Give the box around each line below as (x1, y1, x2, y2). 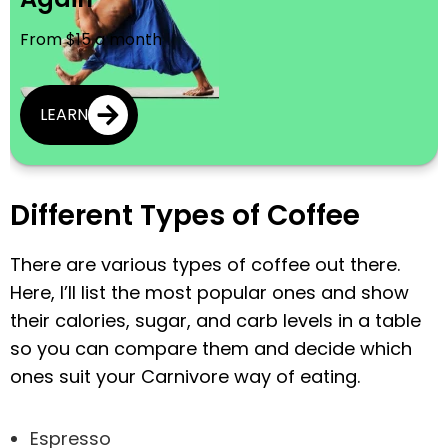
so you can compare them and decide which (10, 335, 412, 361)
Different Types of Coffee (10, 195, 360, 235)
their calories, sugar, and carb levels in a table (10, 307, 421, 333)
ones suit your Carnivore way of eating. (10, 363, 360, 389)
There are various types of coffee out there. (10, 251, 400, 277)
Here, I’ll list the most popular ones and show (10, 279, 409, 305)
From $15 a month (20, 27, 162, 51)
